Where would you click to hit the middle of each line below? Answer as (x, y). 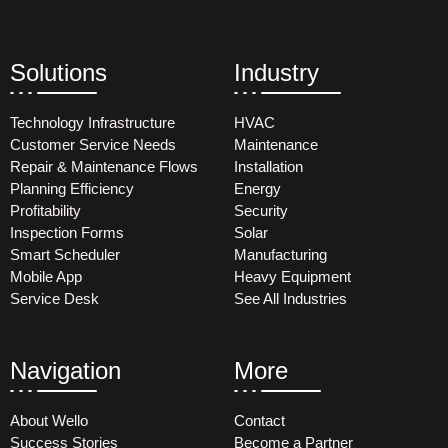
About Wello (49, 420)
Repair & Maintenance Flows (104, 166)
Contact (259, 420)
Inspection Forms (67, 232)
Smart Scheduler (65, 254)
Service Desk (54, 298)
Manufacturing (280, 254)
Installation (268, 166)
